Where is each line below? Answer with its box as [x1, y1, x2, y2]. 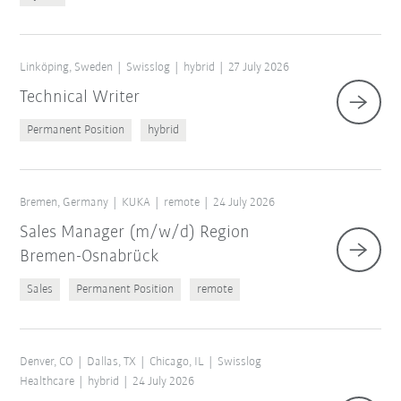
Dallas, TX [87, 355, 137, 370]
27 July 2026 [228, 61, 290, 75]
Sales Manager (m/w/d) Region [20, 224, 251, 243]
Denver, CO [20, 355, 74, 370]
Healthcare [20, 375, 75, 389]
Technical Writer [20, 89, 141, 107]
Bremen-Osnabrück [20, 248, 159, 267]
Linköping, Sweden [20, 61, 114, 75]
